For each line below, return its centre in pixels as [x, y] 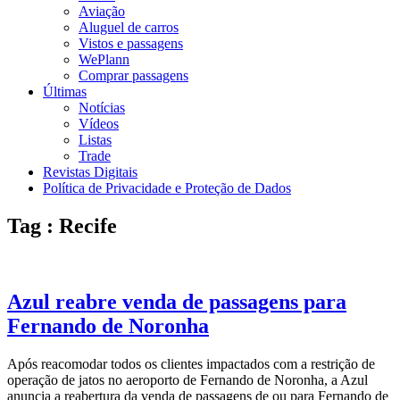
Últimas [65, 92]
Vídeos [99, 124]
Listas [95, 140]
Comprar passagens [133, 75]
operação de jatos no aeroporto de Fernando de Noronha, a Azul [187, 379]
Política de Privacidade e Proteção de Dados [167, 188]
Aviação [102, 11]
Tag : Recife [62, 225]
